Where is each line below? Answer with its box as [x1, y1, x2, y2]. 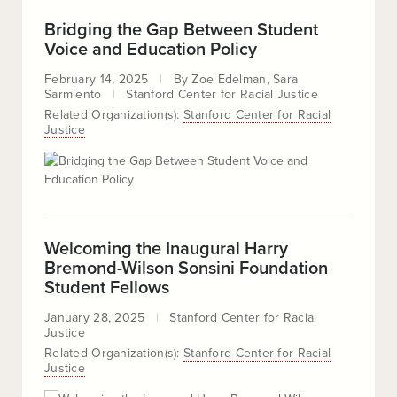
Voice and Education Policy [44, 39, 257, 60]
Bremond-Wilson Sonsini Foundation [44, 258, 328, 279]
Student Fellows [44, 277, 169, 299]
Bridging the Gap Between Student [44, 19, 318, 41]
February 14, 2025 [44, 72, 149, 87]
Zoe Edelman [191, 72, 267, 87]
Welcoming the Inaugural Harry [44, 238, 288, 260]
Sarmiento [44, 87, 102, 102]
